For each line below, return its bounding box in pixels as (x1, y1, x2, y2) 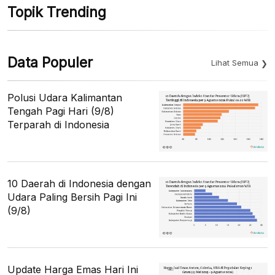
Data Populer (7, 53, 93, 71)
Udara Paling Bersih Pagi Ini (7, 190, 137, 203)
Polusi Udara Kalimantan (7, 91, 122, 104)
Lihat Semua (211, 57, 258, 68)
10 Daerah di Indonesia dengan (7, 177, 151, 190)
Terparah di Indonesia (7, 118, 109, 131)
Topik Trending (7, 3, 106, 21)
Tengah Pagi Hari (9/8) (7, 104, 114, 117)
